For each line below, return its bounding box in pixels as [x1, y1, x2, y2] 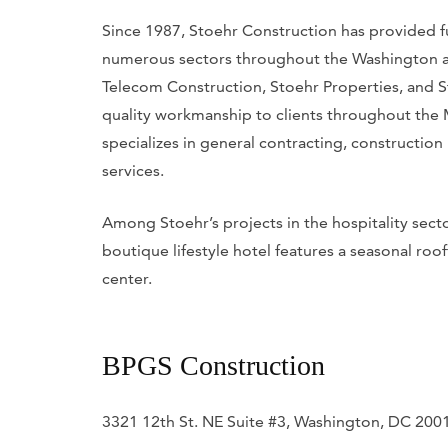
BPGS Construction [102, 350, 325, 382]
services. [102, 161, 168, 181]
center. [102, 269, 152, 289]
